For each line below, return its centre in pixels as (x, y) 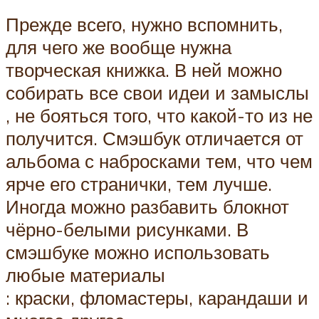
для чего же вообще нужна (119, 47)
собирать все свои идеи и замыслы (157, 93)
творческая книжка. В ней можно (144, 70)
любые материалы (85, 275)
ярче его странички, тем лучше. (139, 184)
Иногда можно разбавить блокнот (147, 207)
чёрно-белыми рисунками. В (127, 230)
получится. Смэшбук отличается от (155, 138)
